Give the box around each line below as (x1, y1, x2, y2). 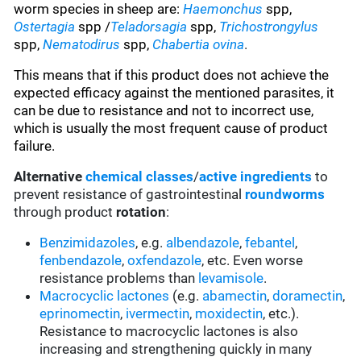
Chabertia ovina (152, 36, 245, 53)
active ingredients (199, 168, 313, 185)
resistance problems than (39, 270, 199, 287)
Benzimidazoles (39, 234, 136, 251)
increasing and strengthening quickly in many (39, 341, 313, 358)
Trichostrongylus (219, 19, 319, 35)
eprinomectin (39, 305, 121, 322)
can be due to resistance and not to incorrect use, (14, 102, 314, 119)
